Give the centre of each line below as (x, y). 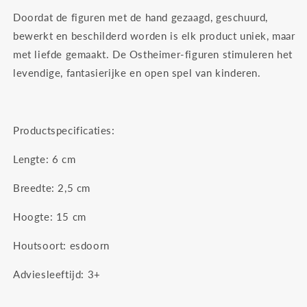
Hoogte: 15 (41, 217)
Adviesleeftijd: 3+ (57, 274)
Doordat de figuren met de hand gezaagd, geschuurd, (141, 17)
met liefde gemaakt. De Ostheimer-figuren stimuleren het (153, 54)
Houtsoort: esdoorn (61, 246)
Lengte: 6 (36, 159)
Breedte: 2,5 (44, 188)
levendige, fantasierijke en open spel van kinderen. (137, 73)
